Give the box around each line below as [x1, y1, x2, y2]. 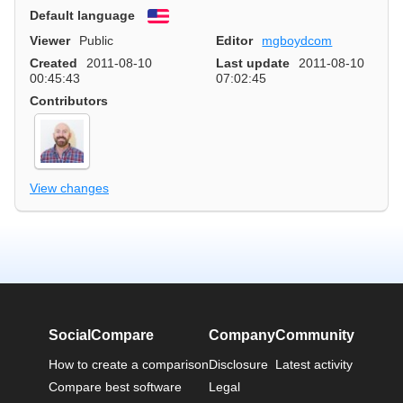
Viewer [30, 33, 70, 49]
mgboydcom [262, 33, 333, 49]
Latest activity [275, 356, 353, 372]
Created [30, 56, 77, 71]
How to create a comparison [49, 356, 209, 372]
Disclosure [209, 356, 268, 372]
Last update [216, 56, 290, 71]
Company [209, 327, 275, 343]
